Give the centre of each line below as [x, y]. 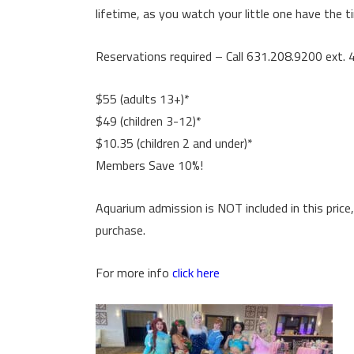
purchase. [121, 230]
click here [196, 273]
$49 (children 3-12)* [149, 121]
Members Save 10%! [149, 165]
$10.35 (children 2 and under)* [174, 143]
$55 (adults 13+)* [143, 99]
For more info [134, 273]
